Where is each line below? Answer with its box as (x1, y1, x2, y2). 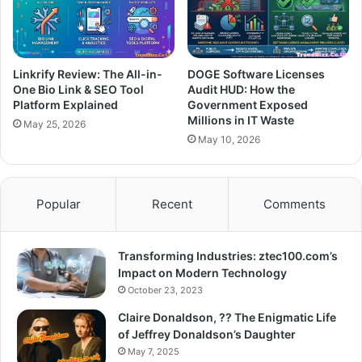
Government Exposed (187, 97, 308, 112)
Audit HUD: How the (187, 82, 295, 96)
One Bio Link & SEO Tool (13, 82, 144, 96)
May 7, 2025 (128, 345, 179, 357)
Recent (151, 196, 192, 212)
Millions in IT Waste (187, 112, 294, 127)
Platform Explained (13, 97, 118, 112)
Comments (263, 196, 326, 212)
